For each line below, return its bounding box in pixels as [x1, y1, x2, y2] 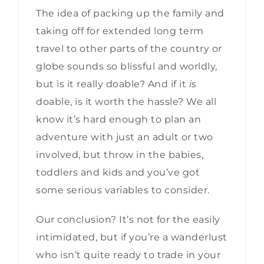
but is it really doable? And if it [36, 78, 189, 90]
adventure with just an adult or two [36, 131, 213, 143]
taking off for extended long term [36, 25, 204, 37]
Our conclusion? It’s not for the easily [36, 214, 220, 226]
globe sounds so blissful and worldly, [36, 61, 217, 72]
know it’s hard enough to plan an [36, 114, 201, 126]
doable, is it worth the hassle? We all [36, 96, 216, 108]
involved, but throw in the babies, [36, 149, 203, 161]
